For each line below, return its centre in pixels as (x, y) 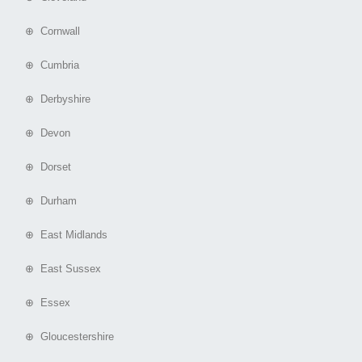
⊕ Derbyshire (51, 99)
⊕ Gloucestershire (63, 337)
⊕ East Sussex (57, 269)
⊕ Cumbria (46, 65)
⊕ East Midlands (60, 235)
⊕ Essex (41, 303)
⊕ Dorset (42, 167)
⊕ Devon (41, 133)
